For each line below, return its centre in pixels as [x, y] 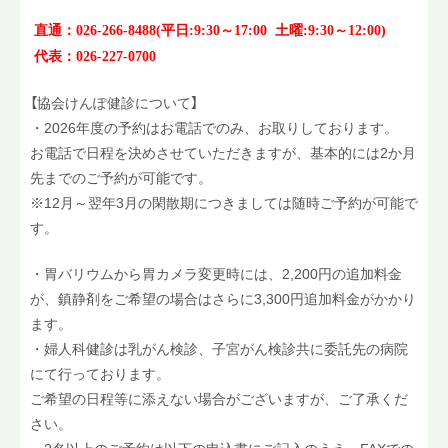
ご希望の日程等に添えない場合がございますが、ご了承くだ [219, 398]
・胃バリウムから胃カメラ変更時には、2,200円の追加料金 [216, 273]
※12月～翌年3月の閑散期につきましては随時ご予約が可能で [224, 202]
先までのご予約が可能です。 [121, 177]
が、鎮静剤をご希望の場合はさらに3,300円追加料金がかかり [223, 298]
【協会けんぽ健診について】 [114, 102]
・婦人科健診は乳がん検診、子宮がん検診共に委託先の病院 [219, 348]
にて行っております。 [100, 373]
